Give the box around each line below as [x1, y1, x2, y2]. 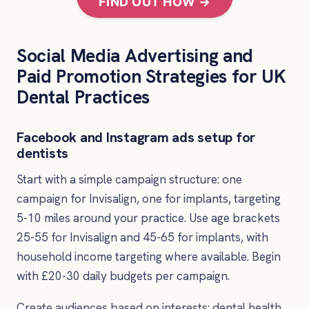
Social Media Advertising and [17, 43, 254, 68]
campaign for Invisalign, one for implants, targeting [17, 191, 281, 207]
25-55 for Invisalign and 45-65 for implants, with [17, 230, 268, 246]
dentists [17, 144, 69, 163]
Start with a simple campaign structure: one [17, 172, 242, 188]
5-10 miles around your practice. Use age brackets [17, 210, 280, 226]
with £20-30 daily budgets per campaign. [17, 268, 230, 284]
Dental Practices [17, 85, 150, 110]
